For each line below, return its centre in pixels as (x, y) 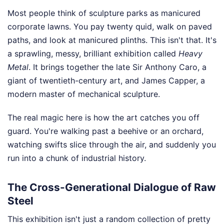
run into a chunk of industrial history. (77, 158)
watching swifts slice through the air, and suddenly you (112, 144)
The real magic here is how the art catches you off (103, 117)
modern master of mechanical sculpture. (84, 94)
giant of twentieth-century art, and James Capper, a (106, 80)
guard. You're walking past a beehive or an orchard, (105, 131)
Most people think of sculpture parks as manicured (104, 13)
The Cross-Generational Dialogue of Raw (112, 187)
